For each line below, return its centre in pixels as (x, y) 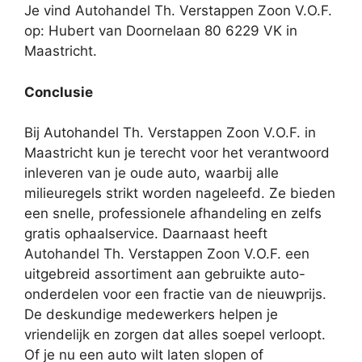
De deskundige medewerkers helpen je (151, 315)
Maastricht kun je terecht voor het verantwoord (177, 153)
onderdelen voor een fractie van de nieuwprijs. (175, 295)
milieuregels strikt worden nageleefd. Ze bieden (180, 194)
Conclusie (59, 92)
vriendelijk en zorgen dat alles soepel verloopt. (175, 335)
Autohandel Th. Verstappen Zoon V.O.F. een (167, 254)
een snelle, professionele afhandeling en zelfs (173, 214)
